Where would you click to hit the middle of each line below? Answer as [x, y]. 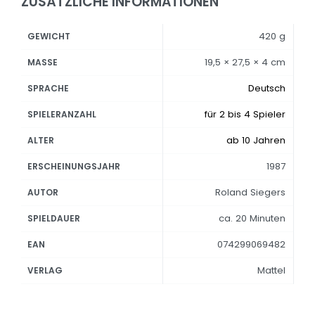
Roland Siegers [250, 193]
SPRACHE [49, 89]
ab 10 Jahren [256, 141]
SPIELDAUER [54, 219]
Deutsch [266, 89]
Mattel [271, 271]
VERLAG [45, 271]
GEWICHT [49, 37]
